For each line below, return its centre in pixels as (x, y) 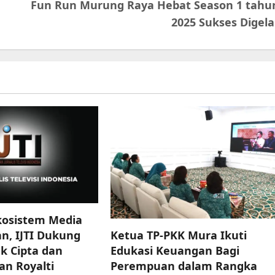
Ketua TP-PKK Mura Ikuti (179, 235)
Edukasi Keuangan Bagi (175, 251)
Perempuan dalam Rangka (184, 266)
